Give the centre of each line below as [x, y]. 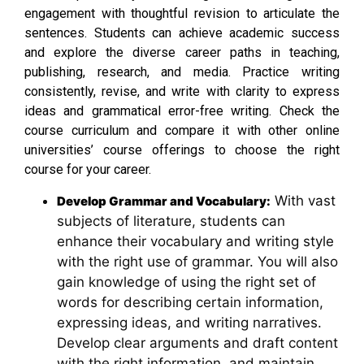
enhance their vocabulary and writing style [195, 242]
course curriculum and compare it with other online [182, 131]
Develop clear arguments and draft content [197, 343]
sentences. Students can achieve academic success [182, 33]
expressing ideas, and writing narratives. [189, 323]
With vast [303, 201]
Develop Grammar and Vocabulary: [164, 201]
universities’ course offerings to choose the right [182, 150]
